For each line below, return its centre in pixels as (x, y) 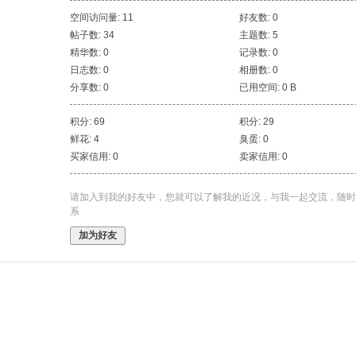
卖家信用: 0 (263, 157)
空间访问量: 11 (102, 17)
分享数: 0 (89, 87)
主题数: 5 (259, 35)
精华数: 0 (89, 52)
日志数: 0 (89, 70)
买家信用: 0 (94, 157)
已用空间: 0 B (268, 87)
